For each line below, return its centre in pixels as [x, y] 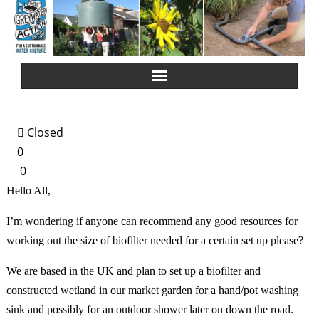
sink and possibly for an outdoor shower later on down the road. [150, 310]
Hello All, [28, 191]
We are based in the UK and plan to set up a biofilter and [134, 271]
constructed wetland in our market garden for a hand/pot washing [152, 291]
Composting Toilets [86, 256]
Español [59, 292]
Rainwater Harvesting [93, 221]
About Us [63, 150]
